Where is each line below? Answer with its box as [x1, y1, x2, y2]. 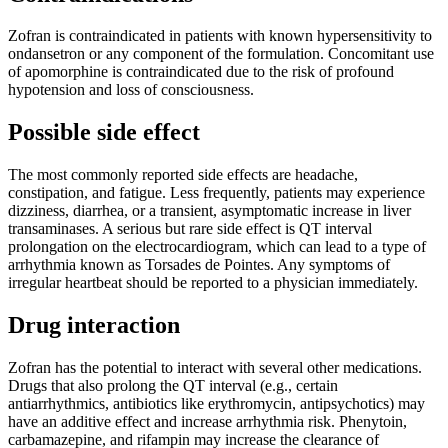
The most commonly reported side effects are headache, [8, 166, 358, 184]
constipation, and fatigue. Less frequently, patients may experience [8, 184, 425, 202]
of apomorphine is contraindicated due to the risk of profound [8, 63, 394, 81]
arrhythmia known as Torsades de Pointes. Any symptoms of [8, 256, 390, 274]
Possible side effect [8, 119, 200, 146]
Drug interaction [8, 312, 180, 339]
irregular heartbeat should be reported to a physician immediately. [8, 274, 418, 292]
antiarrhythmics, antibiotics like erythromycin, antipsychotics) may [8, 395, 425, 413]
